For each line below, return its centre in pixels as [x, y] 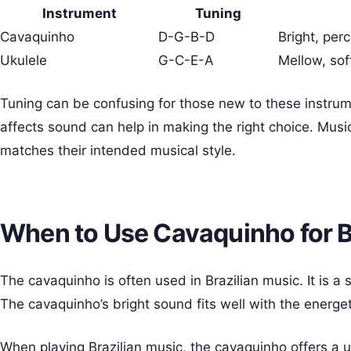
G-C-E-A [186, 60]
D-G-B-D [186, 36]
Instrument [79, 13]
